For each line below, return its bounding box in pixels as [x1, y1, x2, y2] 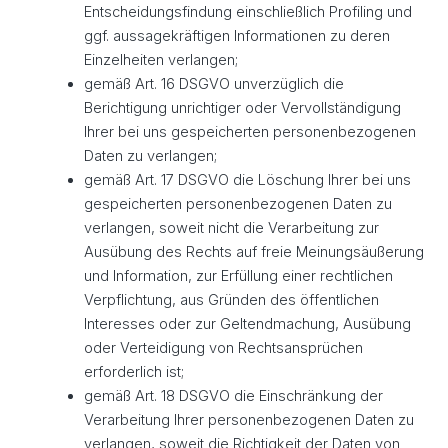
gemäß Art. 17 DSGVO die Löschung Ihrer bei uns [83, 171, 411, 190]
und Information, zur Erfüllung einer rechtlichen [83, 267, 393, 286]
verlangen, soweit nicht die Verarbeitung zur [83, 219, 379, 238]
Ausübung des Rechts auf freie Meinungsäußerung [83, 243, 424, 262]
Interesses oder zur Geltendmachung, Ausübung [83, 315, 411, 334]
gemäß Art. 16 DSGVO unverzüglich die [83, 75, 344, 94]
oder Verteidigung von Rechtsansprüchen [83, 339, 363, 358]
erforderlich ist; [83, 363, 184, 382]
